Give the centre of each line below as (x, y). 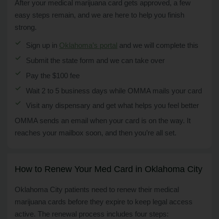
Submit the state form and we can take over (96, 60)
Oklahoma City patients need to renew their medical (97, 190)
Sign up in (43, 46)
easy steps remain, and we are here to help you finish (99, 15)
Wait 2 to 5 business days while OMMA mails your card (114, 91)
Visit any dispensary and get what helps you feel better (113, 106)
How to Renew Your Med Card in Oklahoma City (109, 169)
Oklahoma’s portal (88, 46)
